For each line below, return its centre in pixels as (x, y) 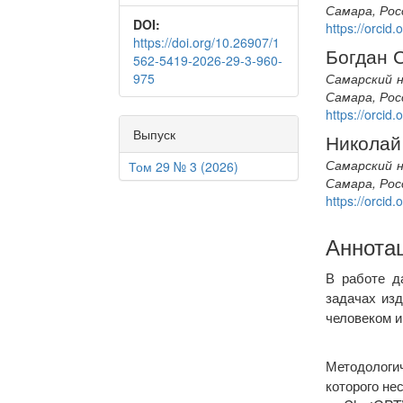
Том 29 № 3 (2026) (184, 167)
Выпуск (154, 134)
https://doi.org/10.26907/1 (206, 43)
